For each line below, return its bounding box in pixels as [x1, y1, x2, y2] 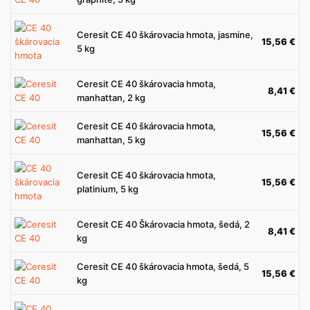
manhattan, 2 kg [77, 92, 145, 103]
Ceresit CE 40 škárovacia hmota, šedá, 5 [77, 261, 249, 272]
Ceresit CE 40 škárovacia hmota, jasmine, [77, 29, 253, 40]
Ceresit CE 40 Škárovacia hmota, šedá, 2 [77, 219, 250, 230]
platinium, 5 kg [77, 183, 138, 194]
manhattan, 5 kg [77, 134, 145, 145]
